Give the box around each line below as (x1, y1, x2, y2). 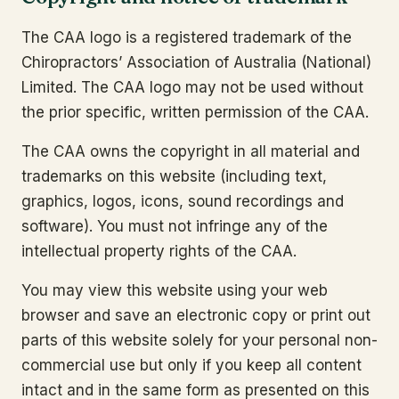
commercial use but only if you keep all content (21, 356, 362, 374)
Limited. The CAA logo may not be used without (21, 78, 363, 96)
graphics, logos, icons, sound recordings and (21, 192, 344, 210)
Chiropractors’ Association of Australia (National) (21, 53, 371, 71)
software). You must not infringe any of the (21, 217, 328, 235)
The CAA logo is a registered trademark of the (21, 28, 352, 46)
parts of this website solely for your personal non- (21, 331, 378, 349)
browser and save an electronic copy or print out (21, 306, 370, 324)
